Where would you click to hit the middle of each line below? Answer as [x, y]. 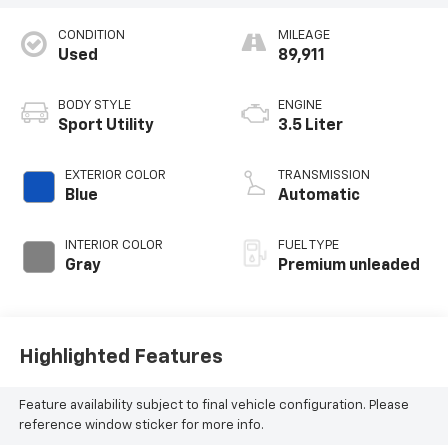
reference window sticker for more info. [141, 426]
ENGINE [300, 105]
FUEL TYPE [308, 245]
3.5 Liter [310, 125]
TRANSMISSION [324, 175]
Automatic [319, 195]
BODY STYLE [94, 105]
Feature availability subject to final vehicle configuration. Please [213, 406]
